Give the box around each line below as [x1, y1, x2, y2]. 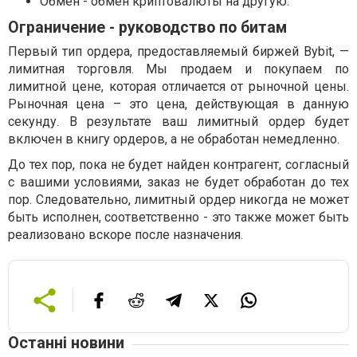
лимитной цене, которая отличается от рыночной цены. [8, 79, 349, 95]
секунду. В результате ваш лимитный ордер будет [8, 114, 349, 130]
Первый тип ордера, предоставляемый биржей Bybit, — [8, 44, 349, 60]
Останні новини [8, 333, 124, 353]
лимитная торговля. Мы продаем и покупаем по [8, 61, 349, 77]
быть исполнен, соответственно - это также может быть [8, 210, 349, 226]
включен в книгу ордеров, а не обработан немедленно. [8, 131, 339, 147]
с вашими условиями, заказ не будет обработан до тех [8, 175, 349, 190]
